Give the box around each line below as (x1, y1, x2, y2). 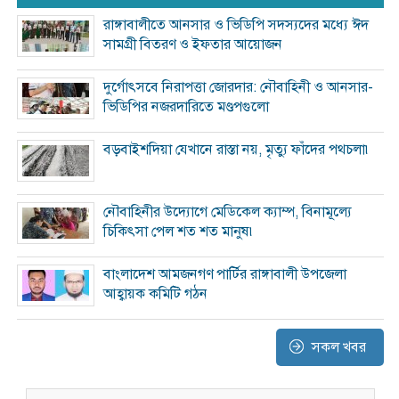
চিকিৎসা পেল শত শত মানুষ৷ (103, 222, 256, 241)
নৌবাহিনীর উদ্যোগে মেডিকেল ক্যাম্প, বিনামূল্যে (103, 202, 352, 222)
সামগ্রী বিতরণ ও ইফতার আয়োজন (103, 35, 282, 54)
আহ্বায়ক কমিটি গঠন (103, 284, 208, 304)
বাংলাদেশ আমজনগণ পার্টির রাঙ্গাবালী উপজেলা (103, 265, 346, 284)
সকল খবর (312, 338, 366, 357)
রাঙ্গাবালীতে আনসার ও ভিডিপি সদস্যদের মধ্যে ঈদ (103, 15, 369, 35)
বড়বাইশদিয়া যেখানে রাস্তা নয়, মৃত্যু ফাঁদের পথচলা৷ (103, 140, 371, 159)
